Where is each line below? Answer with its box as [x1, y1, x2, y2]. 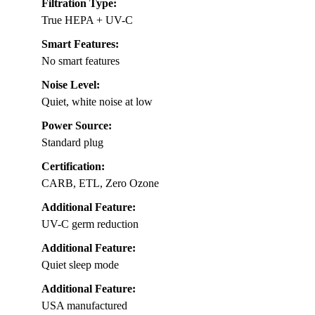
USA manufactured [41, 300, 127, 312]
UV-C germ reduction [41, 218, 139, 231]
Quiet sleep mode [41, 259, 119, 271]
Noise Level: [41, 79, 100, 91]
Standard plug [41, 136, 103, 149]
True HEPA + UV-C [41, 14, 133, 27]
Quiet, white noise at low [41, 96, 153, 108]
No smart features [41, 55, 120, 67]
